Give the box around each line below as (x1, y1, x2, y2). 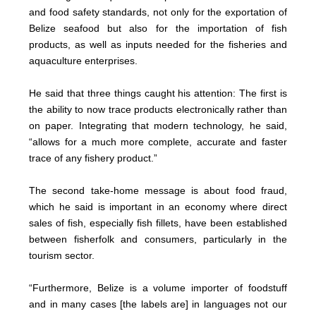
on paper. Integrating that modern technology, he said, (29, 119, 287, 131)
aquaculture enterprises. (29, 54, 138, 66)
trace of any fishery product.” (29, 152, 158, 164)
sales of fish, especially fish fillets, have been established (29, 217, 287, 229)
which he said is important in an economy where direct (29, 200, 287, 212)
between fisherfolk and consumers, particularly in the (29, 233, 287, 245)
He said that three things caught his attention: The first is (29, 87, 287, 99)
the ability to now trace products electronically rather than (29, 103, 287, 115)
